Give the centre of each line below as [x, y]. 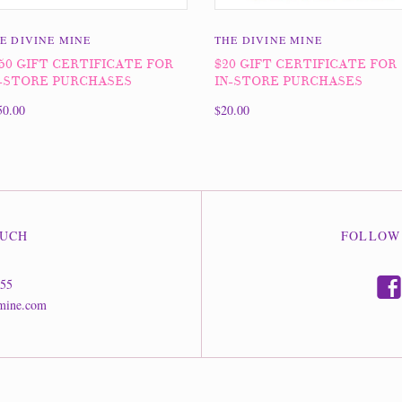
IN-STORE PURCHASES [288, 82]
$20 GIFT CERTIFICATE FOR [306, 65]
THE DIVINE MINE [268, 40]
